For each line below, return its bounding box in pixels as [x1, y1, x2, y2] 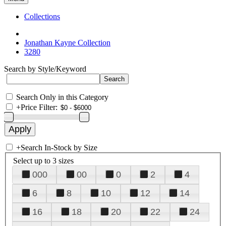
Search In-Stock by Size [21, 143, 97, 152]
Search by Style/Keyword [4, 65, 86, 73]
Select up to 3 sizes [13, 156, 74, 165]
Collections [24, 12, 60, 21]
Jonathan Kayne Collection [24, 38, 110, 47]
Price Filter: [21, 103, 58, 111]
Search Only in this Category [16, 93, 108, 101]
